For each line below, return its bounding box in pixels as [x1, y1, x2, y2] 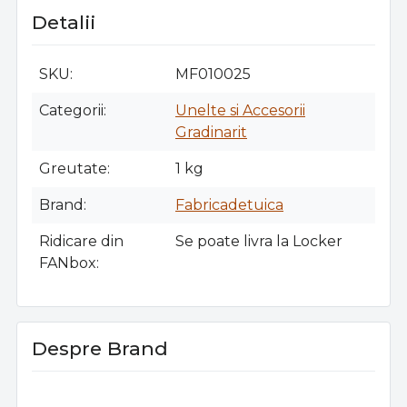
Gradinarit [175, 123, 247, 141]
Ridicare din [39, 232, 124, 250]
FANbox [39, 253, 96, 272]
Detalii [32, 10, 95, 34]
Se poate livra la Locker [175, 232, 342, 250]
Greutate [39, 159, 107, 177]
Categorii [39, 101, 104, 119]
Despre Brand [32, 336, 168, 360]
